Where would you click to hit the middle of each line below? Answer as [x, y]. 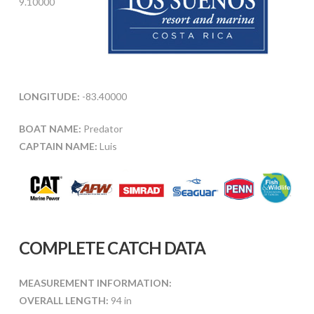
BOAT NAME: [50, 128]
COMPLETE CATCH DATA [112, 248]
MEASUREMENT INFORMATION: [95, 283]
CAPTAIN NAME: [58, 146]
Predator [102, 128]
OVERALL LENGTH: [63, 301]
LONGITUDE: [49, 96]
